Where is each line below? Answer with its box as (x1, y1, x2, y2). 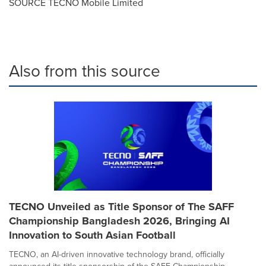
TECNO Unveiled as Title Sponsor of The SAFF (9, 198, 234, 214)
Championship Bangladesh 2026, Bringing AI (9, 213, 230, 229)
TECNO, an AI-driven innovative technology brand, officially (9, 248, 224, 260)
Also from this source (9, 58, 160, 82)
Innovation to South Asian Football (9, 227, 176, 243)
